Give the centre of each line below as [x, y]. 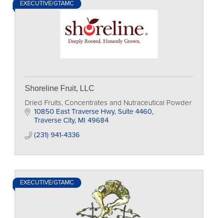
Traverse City [54, 120]
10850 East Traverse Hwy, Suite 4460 [93, 111]
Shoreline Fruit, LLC [60, 88]
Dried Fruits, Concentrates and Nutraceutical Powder [108, 103]
